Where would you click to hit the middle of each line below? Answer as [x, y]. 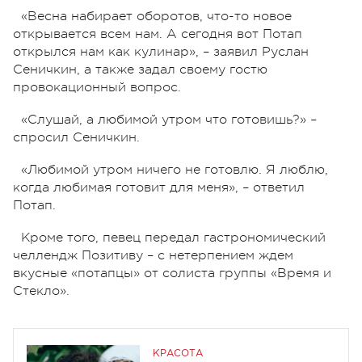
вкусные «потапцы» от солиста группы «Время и [172, 273]
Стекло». [41, 290]
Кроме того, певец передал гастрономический [173, 237]
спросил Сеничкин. [76, 137]
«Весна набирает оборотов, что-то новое [156, 16]
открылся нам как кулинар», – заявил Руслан [161, 51]
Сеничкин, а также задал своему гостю [140, 69]
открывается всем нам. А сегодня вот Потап [158, 34]
